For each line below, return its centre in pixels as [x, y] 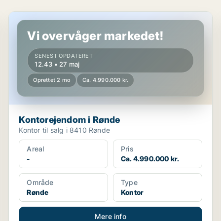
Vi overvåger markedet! [95, 36]
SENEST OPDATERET [64, 56]
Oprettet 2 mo [52, 80]
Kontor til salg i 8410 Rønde [64, 130]
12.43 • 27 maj [57, 64]
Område [40, 182]
